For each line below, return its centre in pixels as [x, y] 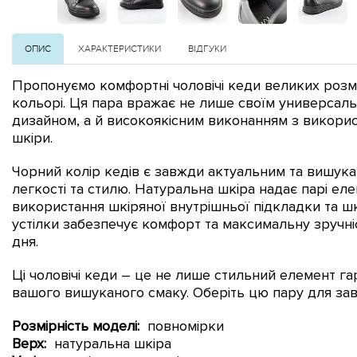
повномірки [184, 326]
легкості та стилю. [73, 188]
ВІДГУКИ [207, 48]
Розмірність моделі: [78, 326]
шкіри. [32, 137]
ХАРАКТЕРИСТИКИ [120, 48]
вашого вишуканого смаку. [102, 292]
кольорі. [41, 102]
